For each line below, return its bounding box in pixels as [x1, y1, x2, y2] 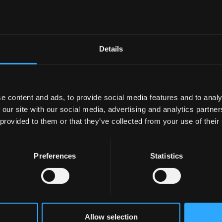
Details [99, 45, 123, 54]
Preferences [34, 152, 76, 161]
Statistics [150, 152, 183, 161]
